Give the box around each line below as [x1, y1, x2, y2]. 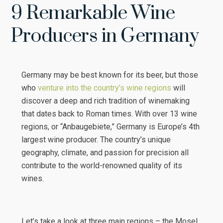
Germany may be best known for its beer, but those [21, 70, 198, 80]
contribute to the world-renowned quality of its [21, 160, 182, 170]
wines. [21, 173, 44, 183]
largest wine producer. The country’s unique [21, 134, 171, 144]
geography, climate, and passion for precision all [21, 147, 189, 157]
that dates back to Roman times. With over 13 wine [21, 109, 197, 118]
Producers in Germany [11, 23, 199, 48]
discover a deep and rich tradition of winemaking [21, 96, 190, 106]
